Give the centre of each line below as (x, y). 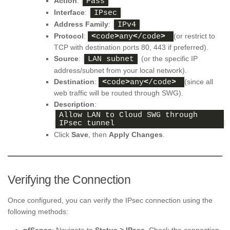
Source (66, 59)
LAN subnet (111, 60)
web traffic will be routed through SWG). (119, 93)
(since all (199, 82)
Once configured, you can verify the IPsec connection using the (110, 200)
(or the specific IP (168, 59)
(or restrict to (194, 36)
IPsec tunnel (87, 124)
